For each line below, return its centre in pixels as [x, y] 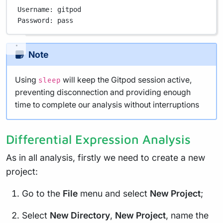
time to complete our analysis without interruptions [107, 105]
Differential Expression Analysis [98, 139]
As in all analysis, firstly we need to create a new [106, 157]
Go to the [42, 193]
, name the [187, 215]
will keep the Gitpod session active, [126, 80]
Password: [36, 21]
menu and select [114, 193]
